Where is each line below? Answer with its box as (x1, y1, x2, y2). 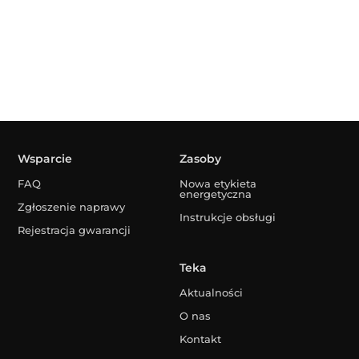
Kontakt (179, 332, 221, 345)
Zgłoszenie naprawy (18, 200, 126, 214)
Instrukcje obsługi (179, 211, 276, 224)
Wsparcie (18, 151, 73, 167)
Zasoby (179, 151, 221, 167)
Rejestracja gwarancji (18, 224, 131, 237)
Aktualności (179, 285, 243, 299)
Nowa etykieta (179, 177, 256, 191)
